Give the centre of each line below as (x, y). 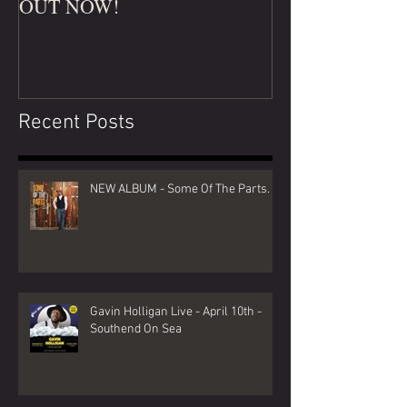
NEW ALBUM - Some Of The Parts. (180, 189)
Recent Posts (76, 122)
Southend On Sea (136, 329)
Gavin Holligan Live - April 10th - (176, 312)
